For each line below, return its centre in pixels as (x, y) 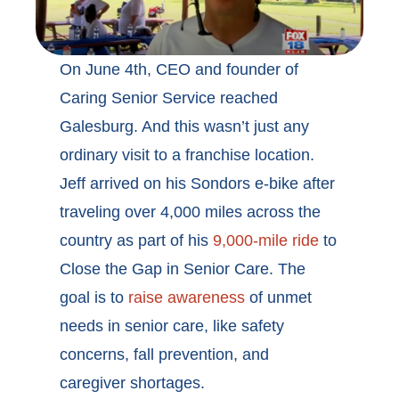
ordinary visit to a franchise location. (187, 155)
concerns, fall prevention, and (165, 354)
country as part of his (137, 240)
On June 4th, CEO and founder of (179, 69)
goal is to (94, 297)
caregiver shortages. (133, 383)
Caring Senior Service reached (169, 98)
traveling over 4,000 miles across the (191, 212)
